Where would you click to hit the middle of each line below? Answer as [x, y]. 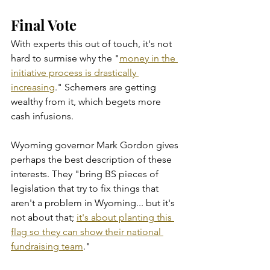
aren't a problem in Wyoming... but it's [94, 202]
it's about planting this [125, 217]
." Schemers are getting [107, 87]
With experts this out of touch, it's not [93, 43]
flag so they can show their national [87, 231]
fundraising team [47, 246]
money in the [149, 58]
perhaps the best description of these [93, 159]
